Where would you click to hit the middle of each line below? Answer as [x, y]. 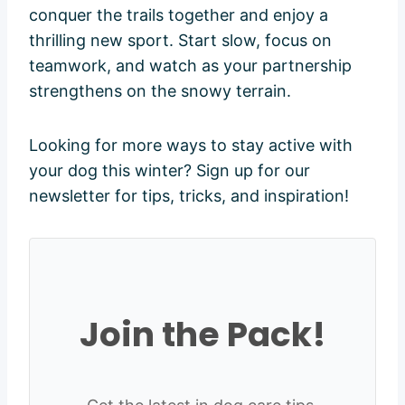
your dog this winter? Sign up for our [170, 171]
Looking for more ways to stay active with [191, 146]
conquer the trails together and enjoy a [179, 15]
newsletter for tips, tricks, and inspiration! [189, 196]
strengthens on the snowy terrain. [160, 91]
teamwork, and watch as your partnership [190, 66]
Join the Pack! [202, 334]
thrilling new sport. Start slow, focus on [180, 41]
